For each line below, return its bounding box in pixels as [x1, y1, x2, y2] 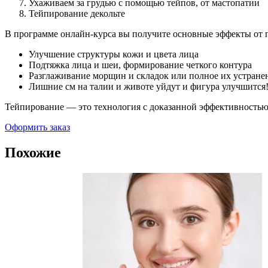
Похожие [5, 145, 61, 161]
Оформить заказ [5, 122, 70, 133]
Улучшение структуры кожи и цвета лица [29, 49, 199, 60]
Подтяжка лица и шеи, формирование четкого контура [29, 60, 252, 71]
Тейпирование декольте [29, 8, 125, 19]
